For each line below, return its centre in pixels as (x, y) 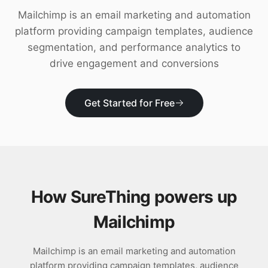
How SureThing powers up (134, 197)
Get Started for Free (129, 103)
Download (61, 7)
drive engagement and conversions (134, 63)
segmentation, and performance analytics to (134, 47)
